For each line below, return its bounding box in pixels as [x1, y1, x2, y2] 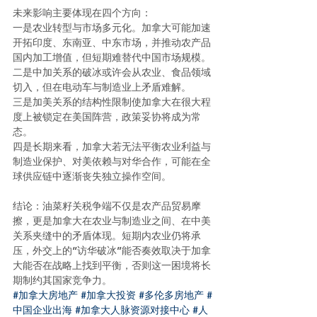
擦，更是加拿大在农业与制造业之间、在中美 [13, 214, 211, 228]
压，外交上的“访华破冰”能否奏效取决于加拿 [13, 244, 211, 258]
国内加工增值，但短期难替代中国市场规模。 [13, 51, 211, 64]
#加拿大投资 [81, 289, 136, 302]
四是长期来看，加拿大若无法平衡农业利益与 [13, 140, 211, 154]
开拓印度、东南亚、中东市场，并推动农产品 [13, 36, 211, 50]
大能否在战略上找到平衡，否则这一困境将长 [13, 259, 211, 272]
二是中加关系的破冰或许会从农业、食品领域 [13, 66, 211, 79]
